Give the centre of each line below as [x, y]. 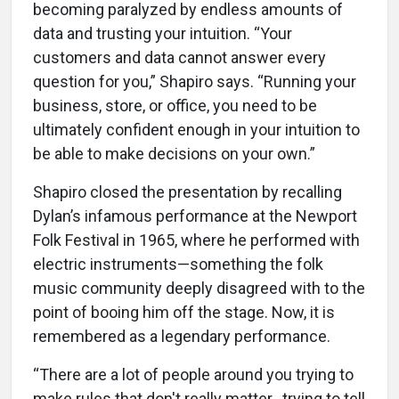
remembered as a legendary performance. [182, 336]
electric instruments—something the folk [178, 264]
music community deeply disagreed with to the [199, 288]
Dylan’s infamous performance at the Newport [195, 216]
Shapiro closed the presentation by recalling [187, 191]
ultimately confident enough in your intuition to [196, 129]
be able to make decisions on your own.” [174, 153]
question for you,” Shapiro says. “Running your [195, 81]
